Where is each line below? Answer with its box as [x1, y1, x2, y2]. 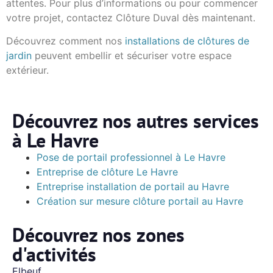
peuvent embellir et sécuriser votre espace [32, 49, 232, 62]
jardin [6, 49, 32, 62]
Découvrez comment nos [6, 35, 125, 48]
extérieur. [6, 64, 49, 77]
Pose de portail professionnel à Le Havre [37, 151, 225, 163]
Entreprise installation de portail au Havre [37, 180, 229, 193]
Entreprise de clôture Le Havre [37, 165, 178, 178]
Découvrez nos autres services [12, 107, 259, 133]
